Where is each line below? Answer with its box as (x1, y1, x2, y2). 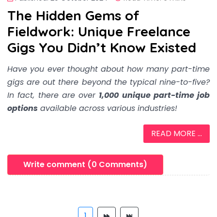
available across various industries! (38, 102, 177, 114)
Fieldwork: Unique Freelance (7, 22, 190, 40)
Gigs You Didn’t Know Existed (7, 38, 196, 56)
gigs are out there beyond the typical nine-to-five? (7, 76, 210, 88)
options (7, 102, 38, 114)
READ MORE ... (151, 127, 202, 139)
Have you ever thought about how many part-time (7, 63, 210, 75)
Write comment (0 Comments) (23, 158, 147, 170)
